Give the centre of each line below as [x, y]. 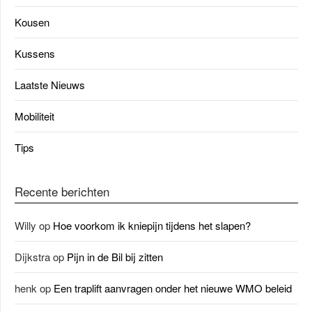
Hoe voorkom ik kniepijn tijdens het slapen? [152, 225]
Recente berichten [62, 191]
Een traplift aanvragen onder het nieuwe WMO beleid [173, 288]
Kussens [35, 53]
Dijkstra [32, 257]
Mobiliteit [34, 116]
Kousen [32, 22]
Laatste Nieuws [50, 85]
